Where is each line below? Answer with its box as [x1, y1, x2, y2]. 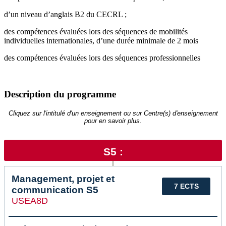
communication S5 [12, 185, 98, 196]
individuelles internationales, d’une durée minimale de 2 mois [4, 36, 200, 45]
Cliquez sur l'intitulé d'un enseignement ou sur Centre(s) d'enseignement [8, 109, 218, 118]
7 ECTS [174, 182, 199, 191]
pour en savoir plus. [84, 117, 142, 125]
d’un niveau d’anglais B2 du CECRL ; [4, 10, 127, 19]
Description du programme [4, 89, 116, 100]
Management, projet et [12, 174, 115, 185]
